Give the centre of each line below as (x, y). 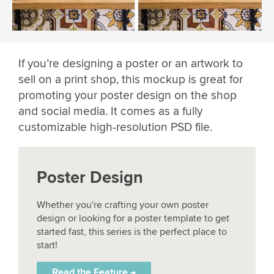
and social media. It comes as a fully (110, 111)
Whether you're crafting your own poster (123, 205)
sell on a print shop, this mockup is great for (131, 79)
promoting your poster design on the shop (128, 95)
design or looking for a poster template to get (133, 218)
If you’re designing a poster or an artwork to (131, 63)
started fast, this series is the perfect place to (132, 231)
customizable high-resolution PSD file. (115, 127)
